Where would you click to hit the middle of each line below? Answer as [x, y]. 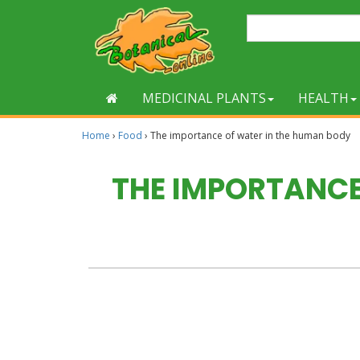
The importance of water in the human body [250, 135]
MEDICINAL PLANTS [204, 98]
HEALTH [323, 98]
